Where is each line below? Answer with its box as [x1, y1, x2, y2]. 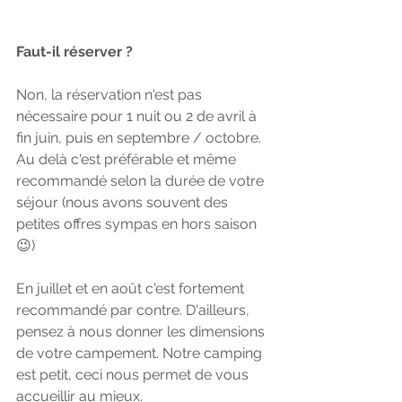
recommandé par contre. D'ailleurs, [16, 301, 253, 319]
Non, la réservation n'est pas [16, 86, 205, 103]
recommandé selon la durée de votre [16, 172, 267, 189]
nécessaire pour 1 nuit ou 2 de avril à [16, 108, 260, 125]
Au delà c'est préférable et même [16, 151, 240, 168]
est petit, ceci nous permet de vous [16, 366, 252, 383]
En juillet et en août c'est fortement [16, 280, 248, 297]
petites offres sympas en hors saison [16, 215, 260, 232]
